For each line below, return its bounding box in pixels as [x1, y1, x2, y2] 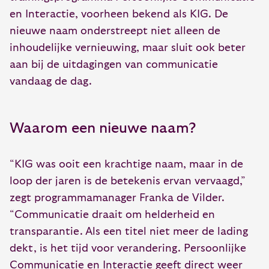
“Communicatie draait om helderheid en [10, 209, 215, 221]
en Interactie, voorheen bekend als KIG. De [10, 8, 228, 20]
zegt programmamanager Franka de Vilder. [10, 192, 225, 204]
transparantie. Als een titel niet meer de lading [10, 226, 248, 238]
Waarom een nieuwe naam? [10, 121, 196, 136]
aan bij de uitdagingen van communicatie [10, 59, 218, 71]
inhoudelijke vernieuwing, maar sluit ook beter [10, 42, 246, 54]
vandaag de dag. [10, 76, 92, 88]
